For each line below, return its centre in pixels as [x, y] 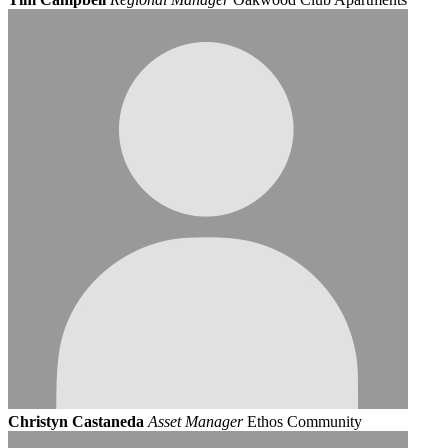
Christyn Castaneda [76, 421]
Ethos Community [304, 421]
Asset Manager [195, 421]
